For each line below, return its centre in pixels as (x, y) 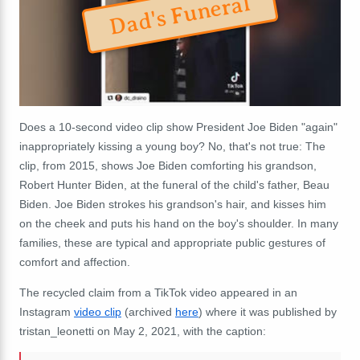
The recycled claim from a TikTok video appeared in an (158, 292)
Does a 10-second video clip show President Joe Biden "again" (178, 127)
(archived (148, 311)
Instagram (47, 311)
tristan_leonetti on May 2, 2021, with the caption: (143, 331)
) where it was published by (268, 311)
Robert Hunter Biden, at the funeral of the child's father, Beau (174, 184)
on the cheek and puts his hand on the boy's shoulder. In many (179, 223)
